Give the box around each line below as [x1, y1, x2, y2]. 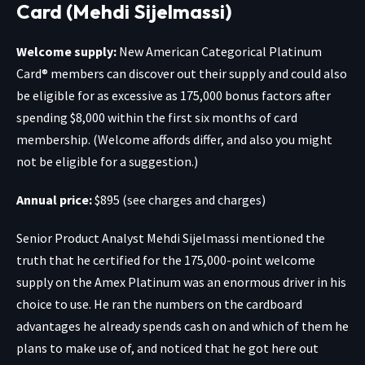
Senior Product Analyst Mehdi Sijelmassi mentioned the [16, 230, 325, 247]
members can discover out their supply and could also [48, 65, 347, 82]
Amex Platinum [95, 274, 181, 291]
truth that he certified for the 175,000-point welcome [16, 252, 315, 269]
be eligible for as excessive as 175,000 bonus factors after [16, 87, 331, 104]
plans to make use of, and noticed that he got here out [16, 340, 319, 357]
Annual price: [16, 191, 95, 209]
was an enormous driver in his [181, 274, 346, 291]
